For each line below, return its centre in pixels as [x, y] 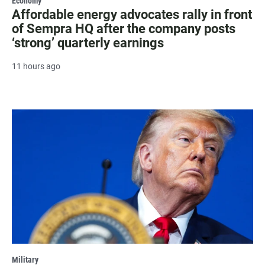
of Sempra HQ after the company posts [124, 28]
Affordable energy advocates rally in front [132, 14]
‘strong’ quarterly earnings [88, 43]
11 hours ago [36, 66]
